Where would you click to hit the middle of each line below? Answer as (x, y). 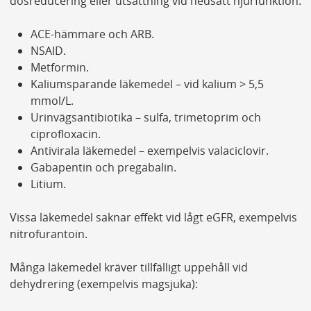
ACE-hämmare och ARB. (92, 34)
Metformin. (59, 68)
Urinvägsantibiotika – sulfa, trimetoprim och (145, 118)
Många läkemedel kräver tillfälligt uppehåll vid (128, 268)
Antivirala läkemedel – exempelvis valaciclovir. (149, 151)
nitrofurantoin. (48, 234)
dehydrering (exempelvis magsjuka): (103, 284)
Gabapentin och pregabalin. (103, 168)
